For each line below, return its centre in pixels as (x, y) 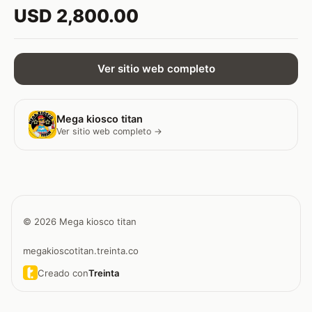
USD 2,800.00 (76, 15)
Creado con (63, 273)
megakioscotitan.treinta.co (81, 251)
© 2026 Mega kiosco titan (80, 221)
